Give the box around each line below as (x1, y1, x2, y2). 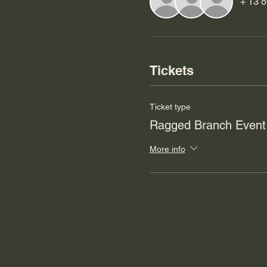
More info (149, 144, 185, 154)
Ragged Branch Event (149, 117, 266, 132)
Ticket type (149, 101, 191, 111)
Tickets (149, 62, 194, 78)
